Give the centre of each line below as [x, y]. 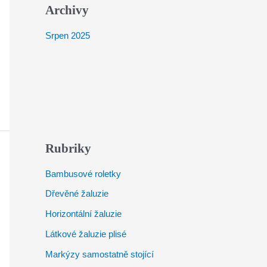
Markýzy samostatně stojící [100, 254]
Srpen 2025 [68, 35]
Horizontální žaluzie [83, 214]
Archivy [67, 10]
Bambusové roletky [83, 173]
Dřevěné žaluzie [77, 194]
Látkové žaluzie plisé [86, 234]
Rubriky [68, 148]
